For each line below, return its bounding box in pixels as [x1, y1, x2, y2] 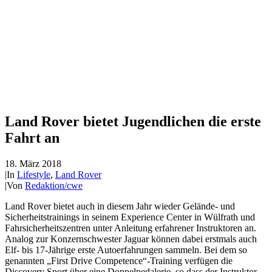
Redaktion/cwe [25, 180, 83, 191]
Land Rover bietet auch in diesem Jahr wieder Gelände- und [5, 200, 235, 211]
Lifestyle [17, 169, 50, 180]
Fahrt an [5, 129, 59, 146]
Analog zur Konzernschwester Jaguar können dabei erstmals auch [5, 233, 257, 244]
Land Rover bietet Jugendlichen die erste [5, 113, 261, 129]
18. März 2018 [5, 158, 61, 169]
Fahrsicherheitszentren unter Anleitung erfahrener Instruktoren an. [5, 222, 256, 233]
